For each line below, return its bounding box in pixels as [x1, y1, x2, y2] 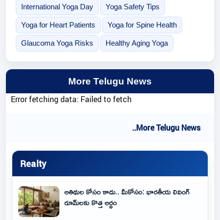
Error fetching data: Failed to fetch [11, 94, 132, 105]
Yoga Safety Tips [105, 2, 160, 11]
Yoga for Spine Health [107, 21, 177, 29]
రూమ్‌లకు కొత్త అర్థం [64, 195, 117, 210]
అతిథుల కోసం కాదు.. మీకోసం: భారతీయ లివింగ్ [64, 184, 190, 199]
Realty [20, 157, 47, 169]
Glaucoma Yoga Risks [21, 39, 93, 48]
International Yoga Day [21, 2, 93, 11]
